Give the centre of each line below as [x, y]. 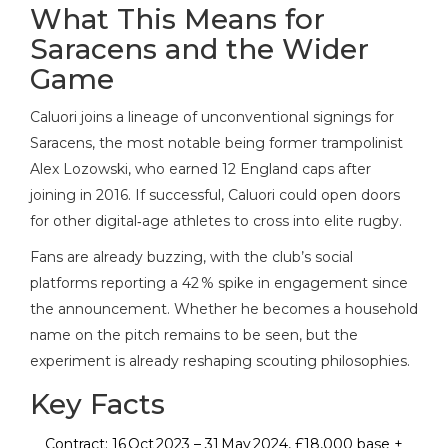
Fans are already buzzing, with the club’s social [191, 256]
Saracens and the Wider [199, 48]
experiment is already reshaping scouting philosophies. [220, 360]
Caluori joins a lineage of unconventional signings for [212, 116]
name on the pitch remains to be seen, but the [194, 334]
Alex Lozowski [79, 168]
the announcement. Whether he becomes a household [224, 308]
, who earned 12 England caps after [249, 168]
